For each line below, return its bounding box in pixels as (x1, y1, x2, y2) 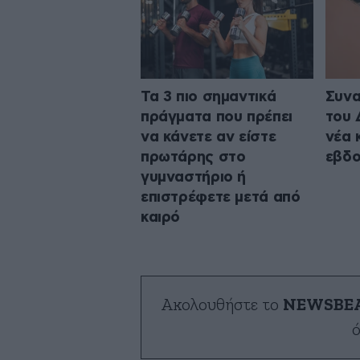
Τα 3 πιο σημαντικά (141, 88, 276, 104)
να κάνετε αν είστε (141, 129, 276, 145)
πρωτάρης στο (141, 149, 246, 165)
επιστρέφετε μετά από (141, 189, 301, 205)
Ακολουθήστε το (161, 296, 283, 313)
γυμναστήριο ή (141, 169, 247, 185)
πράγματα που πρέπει (141, 108, 292, 125)
